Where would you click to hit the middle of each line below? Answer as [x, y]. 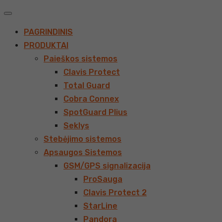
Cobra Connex [91, 99]
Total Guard [87, 85]
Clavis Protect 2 [115, 193]
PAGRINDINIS [48, 32]
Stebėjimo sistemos [83, 139]
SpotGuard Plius [95, 112]
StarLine [100, 206]
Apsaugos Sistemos [83, 152]
